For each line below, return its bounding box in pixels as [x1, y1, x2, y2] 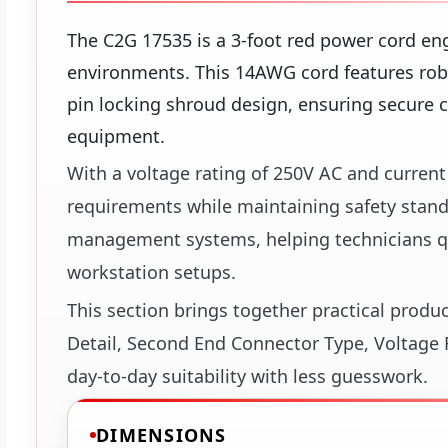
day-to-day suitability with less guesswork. [67, 364, 428, 389]
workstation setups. [67, 260, 236, 285]
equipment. [67, 124, 165, 149]
